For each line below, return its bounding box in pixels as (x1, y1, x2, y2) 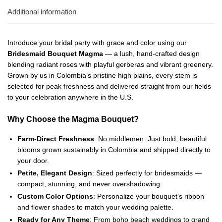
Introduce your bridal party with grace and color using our (7, 39, 187, 47)
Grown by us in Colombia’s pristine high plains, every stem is (7, 71, 197, 80)
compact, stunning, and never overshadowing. (17, 180, 162, 188)
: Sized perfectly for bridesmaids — (92, 169, 202, 177)
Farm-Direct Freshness (17, 135, 94, 143)
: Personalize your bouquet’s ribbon (93, 192, 204, 201)
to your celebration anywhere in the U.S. (7, 93, 133, 102)
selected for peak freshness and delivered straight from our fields (7, 82, 211, 91)
